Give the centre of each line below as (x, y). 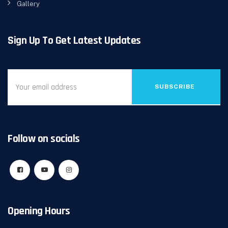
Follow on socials (44, 139)
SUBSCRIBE (175, 87)
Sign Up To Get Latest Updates (74, 41)
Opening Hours (39, 211)
